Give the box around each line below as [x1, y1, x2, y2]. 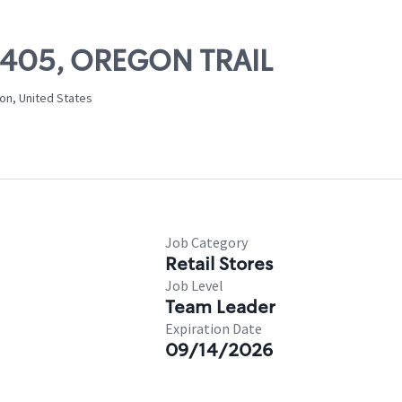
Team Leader [165, 295, 275, 319]
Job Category [165, 233, 248, 251]
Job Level [165, 276, 223, 294]
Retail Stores [165, 252, 273, 275]
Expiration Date [165, 319, 262, 337]
